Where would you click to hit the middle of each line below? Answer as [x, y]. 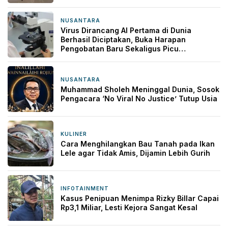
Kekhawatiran [85, 58]
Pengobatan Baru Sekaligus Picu [120, 49]
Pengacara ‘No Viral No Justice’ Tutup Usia [139, 99]
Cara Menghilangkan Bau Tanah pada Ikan [138, 144]
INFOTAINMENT [85, 189]
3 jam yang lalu [115, 135]
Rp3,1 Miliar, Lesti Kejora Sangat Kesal [129, 208]
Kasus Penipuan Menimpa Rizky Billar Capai [140, 198]
